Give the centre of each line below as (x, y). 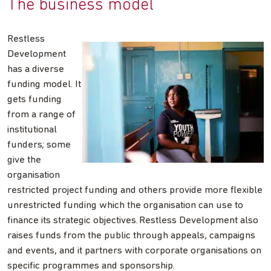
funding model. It (44, 85)
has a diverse (36, 70)
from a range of (41, 115)
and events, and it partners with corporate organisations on (134, 251)
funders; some (39, 145)
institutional (32, 130)
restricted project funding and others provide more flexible (135, 191)
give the (24, 160)
